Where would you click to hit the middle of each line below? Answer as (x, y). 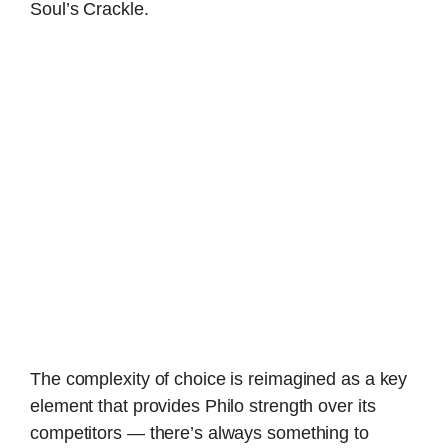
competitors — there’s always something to (199, 433)
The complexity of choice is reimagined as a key (219, 379)
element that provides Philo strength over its (203, 406)
